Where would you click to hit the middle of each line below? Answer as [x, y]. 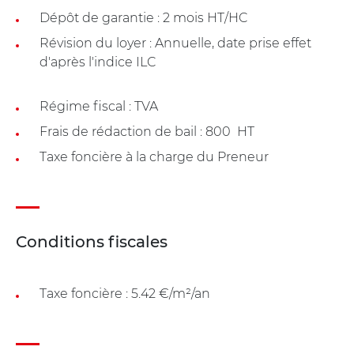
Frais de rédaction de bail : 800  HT [147, 131]
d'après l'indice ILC [98, 62]
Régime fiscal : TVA [99, 106]
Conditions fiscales [92, 241]
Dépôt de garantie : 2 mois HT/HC [143, 17]
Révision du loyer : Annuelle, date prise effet [175, 43]
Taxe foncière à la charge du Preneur [154, 156]
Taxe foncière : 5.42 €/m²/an [125, 293]
